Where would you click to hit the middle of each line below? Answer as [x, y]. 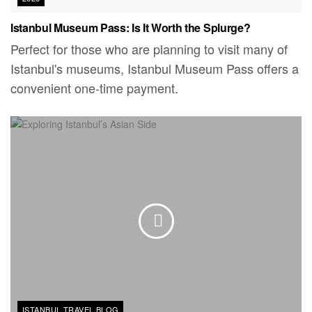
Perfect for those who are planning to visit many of [149, 49]
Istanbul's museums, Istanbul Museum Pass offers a [155, 69]
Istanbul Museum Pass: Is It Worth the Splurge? [131, 28]
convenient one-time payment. [94, 88]
